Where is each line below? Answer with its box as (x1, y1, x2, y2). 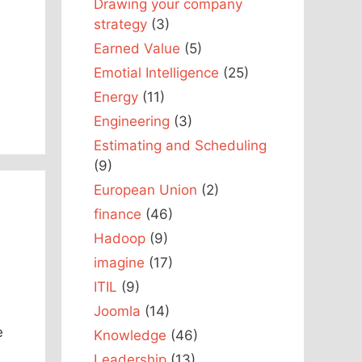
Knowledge (94, 326, 166, 343)
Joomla (94, 302, 141, 319)
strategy (94, 15, 147, 32)
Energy (94, 88, 138, 105)
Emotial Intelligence (94, 64, 219, 81)
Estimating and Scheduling (94, 137, 267, 154)
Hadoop (94, 229, 145, 246)
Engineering (94, 112, 170, 129)
